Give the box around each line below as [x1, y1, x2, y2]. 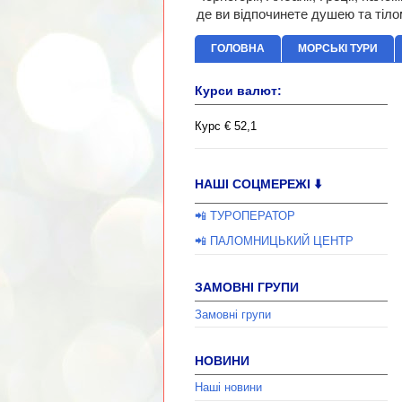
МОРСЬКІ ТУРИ [298, 42, 378, 56]
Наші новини [195, 380, 262, 395]
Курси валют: [195, 83, 282, 99]
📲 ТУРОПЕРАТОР [195, 209, 295, 223]
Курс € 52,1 [195, 119, 257, 134]
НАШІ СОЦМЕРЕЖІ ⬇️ [195, 176, 321, 191]
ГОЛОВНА [211, 42, 265, 56]
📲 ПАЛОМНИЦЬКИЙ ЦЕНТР [195, 234, 354, 249]
